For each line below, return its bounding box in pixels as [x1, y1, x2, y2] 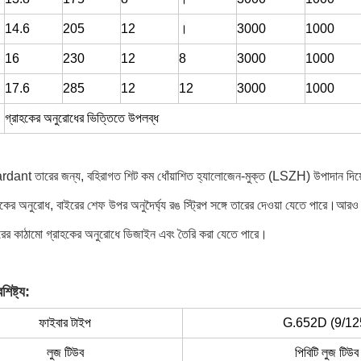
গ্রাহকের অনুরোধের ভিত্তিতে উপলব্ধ [5, 111, 159, 125]
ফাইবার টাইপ [39, 316, 91, 330]
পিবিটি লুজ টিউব [294, 346, 359, 359]
